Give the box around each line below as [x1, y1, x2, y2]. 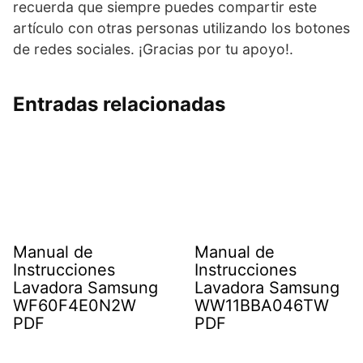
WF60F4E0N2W [13, 296, 136, 316]
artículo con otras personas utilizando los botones [13, 19, 350, 37]
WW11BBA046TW [194, 296, 329, 316]
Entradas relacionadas [13, 92, 225, 117]
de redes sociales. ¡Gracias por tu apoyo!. [13, 41, 293, 58]
